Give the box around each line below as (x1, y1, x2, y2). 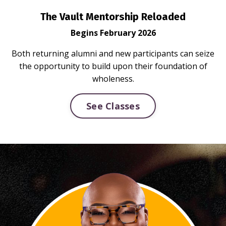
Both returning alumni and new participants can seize (12, 48, 214, 59)
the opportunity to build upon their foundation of (19, 61, 207, 72)
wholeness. (92, 73, 134, 84)
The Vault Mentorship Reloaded (40, 11, 186, 23)
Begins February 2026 (70, 27, 156, 38)
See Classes (86, 99, 140, 112)
